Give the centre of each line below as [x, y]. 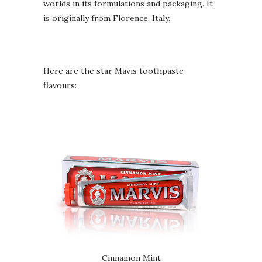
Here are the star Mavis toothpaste [113, 71]
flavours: [60, 86]
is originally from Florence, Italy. [107, 18]
